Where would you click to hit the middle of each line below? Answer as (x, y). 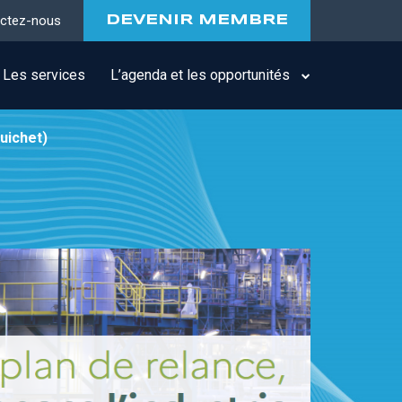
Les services (44, 75)
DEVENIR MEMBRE (197, 20)
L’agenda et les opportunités (201, 75)
